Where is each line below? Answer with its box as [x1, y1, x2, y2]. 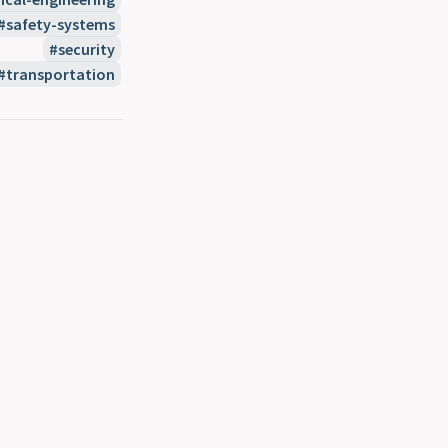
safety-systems [6, 14, 116, 34]
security [58, 39, 116, 59]
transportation [6, 64, 116, 84]
